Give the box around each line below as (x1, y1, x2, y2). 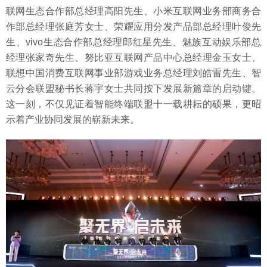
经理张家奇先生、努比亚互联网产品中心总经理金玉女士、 (6, 52, 261, 63)
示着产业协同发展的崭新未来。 (6, 114, 139, 125)
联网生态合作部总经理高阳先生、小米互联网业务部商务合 (6, 5, 261, 16)
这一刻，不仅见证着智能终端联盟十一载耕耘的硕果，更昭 (6, 98, 261, 109)
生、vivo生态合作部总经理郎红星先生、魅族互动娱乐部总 (6, 36, 261, 47)
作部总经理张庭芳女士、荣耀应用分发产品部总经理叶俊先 (6, 21, 261, 32)
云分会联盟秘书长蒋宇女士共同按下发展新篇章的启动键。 (6, 83, 261, 94)
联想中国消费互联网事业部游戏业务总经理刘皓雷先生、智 (6, 67, 261, 78)
